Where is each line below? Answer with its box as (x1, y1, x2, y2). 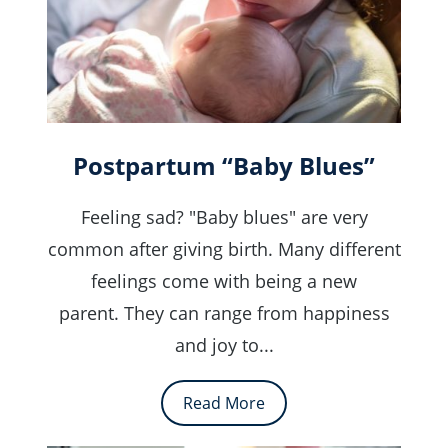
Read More (183, 392, 265, 415)
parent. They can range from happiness (58, 301, 390, 326)
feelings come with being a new (91, 269, 357, 294)
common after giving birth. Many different (47, 237, 401, 262)
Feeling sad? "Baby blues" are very (80, 205, 368, 230)
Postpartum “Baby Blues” (73, 149, 375, 183)
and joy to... (174, 333, 274, 358)
